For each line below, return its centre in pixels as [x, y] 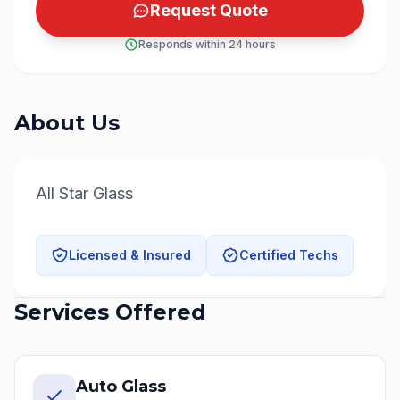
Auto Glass [121, 387]
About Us [67, 123]
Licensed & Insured [130, 255]
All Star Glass [84, 193]
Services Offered [110, 312]
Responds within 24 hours [207, 44]
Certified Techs [289, 255]
